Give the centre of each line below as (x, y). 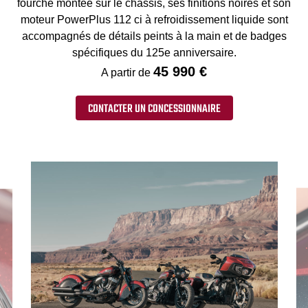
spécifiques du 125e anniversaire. (154, 53)
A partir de (127, 73)
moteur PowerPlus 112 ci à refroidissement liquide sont (154, 20)
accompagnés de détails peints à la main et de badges (154, 36)
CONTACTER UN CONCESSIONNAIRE (154, 109)
